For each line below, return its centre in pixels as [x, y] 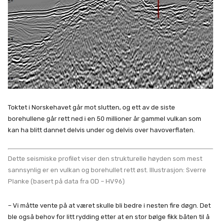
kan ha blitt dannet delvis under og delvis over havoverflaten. [101, 130]
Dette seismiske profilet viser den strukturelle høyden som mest [105, 158]
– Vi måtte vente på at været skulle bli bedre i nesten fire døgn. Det [109, 205]
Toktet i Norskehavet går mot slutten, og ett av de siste [92, 108]
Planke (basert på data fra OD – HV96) [66, 181]
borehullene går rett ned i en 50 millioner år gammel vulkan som [105, 119]
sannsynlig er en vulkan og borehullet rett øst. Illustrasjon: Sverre [107, 170]
